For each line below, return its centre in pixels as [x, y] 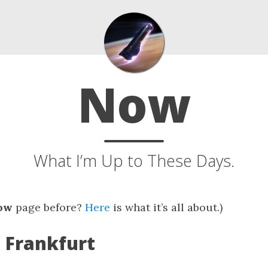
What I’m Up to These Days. [134, 161]
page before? [49, 207]
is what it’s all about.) [166, 207]
